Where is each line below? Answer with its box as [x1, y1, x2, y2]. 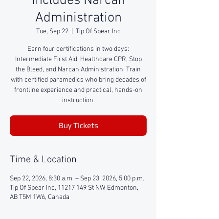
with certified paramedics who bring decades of [10, 76, 146, 84]
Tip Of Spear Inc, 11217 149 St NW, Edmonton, [10, 184, 138, 192]
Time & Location [10, 154, 77, 166]
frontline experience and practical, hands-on [14, 86, 142, 94]
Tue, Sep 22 [36, 27, 68, 36]
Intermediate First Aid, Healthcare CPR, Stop [15, 55, 142, 64]
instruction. [62, 96, 95, 105]
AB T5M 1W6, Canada [10, 193, 69, 201]
